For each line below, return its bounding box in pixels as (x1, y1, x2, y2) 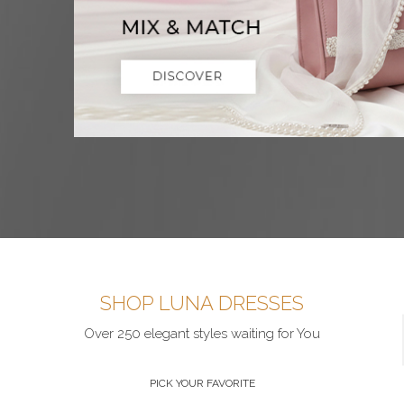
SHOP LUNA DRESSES (100, 291, 304, 316)
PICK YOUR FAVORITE (149, 377, 255, 390)
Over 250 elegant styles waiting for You (84, 326, 320, 343)
